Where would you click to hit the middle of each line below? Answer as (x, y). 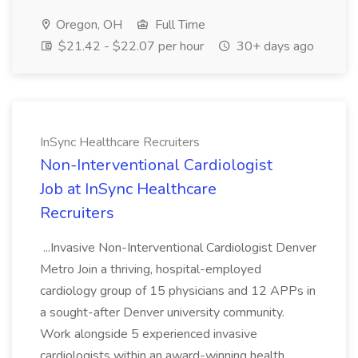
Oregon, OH (88, 25)
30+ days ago (274, 46)
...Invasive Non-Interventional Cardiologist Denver (178, 248)
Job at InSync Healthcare (128, 189)
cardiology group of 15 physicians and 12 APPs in (178, 291)
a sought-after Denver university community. (162, 312)
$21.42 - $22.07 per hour (129, 46)
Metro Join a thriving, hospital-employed (151, 269)
